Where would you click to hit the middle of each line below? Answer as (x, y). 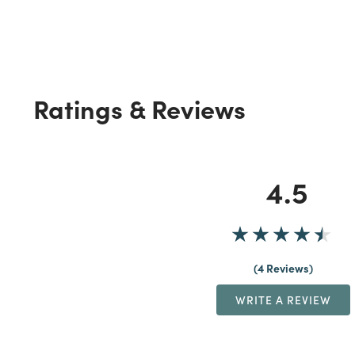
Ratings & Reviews (139, 108)
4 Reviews (283, 268)
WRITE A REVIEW (283, 300)
